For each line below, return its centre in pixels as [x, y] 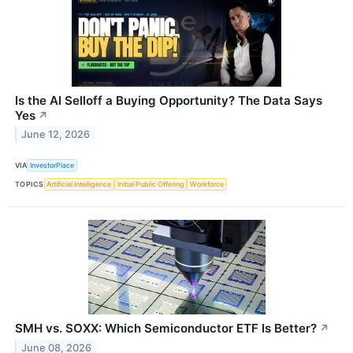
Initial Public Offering [150, 184]
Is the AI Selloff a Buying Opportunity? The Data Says [169, 100]
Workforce [207, 184]
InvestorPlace [52, 165]
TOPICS [30, 184]
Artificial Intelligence [79, 184]
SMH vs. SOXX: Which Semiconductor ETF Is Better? [166, 328]
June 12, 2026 [56, 135]
